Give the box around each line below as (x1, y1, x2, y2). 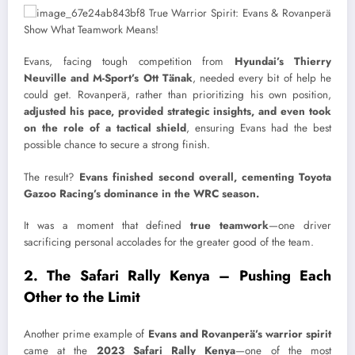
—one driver (269, 217, 331, 233)
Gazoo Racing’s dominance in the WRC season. (24, 185, 259, 201)
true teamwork (190, 217, 269, 233)
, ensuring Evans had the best (186, 120, 332, 136)
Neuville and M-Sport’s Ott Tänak (24, 71, 193, 86)
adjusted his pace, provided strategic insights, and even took (24, 104, 331, 120)
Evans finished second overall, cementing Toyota (79, 169, 332, 185)
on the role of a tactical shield (24, 120, 187, 136)
